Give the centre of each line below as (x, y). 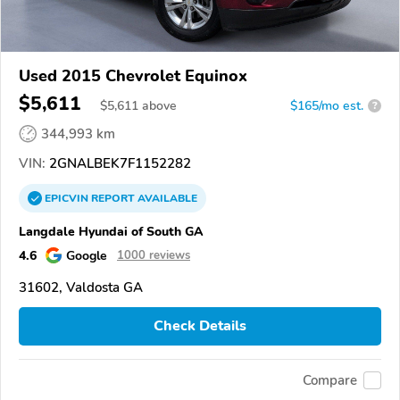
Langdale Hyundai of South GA (111, 231)
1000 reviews (154, 255)
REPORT (113, 198)
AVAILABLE (166, 198)
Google (87, 255)
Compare (330, 381)
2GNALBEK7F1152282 (118, 163)
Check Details (200, 326)
